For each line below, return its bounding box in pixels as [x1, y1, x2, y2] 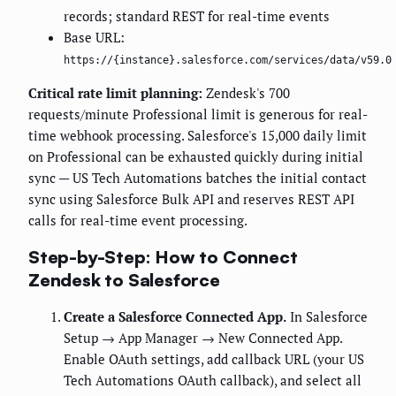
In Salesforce [286, 308, 368, 326]
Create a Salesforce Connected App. [64, 308, 286, 326]
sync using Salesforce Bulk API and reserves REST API [28, 190, 354, 209]
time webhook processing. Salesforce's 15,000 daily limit [28, 126, 367, 145]
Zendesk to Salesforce [28, 268, 220, 291]
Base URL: [64, 28, 125, 47]
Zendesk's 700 [202, 84, 290, 103]
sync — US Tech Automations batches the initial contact [28, 169, 367, 187]
